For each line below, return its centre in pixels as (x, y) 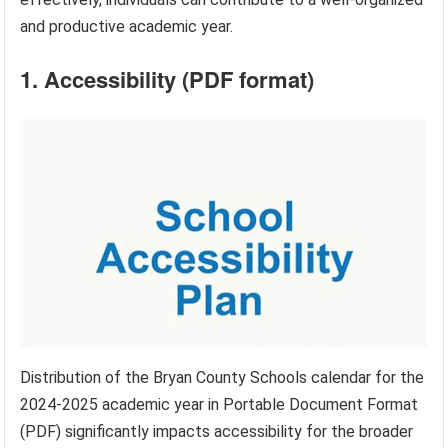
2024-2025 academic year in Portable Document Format (219, 405)
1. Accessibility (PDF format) (167, 79)
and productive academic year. (127, 27)
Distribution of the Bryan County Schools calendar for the (222, 378)
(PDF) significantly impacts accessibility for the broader (217, 432)
